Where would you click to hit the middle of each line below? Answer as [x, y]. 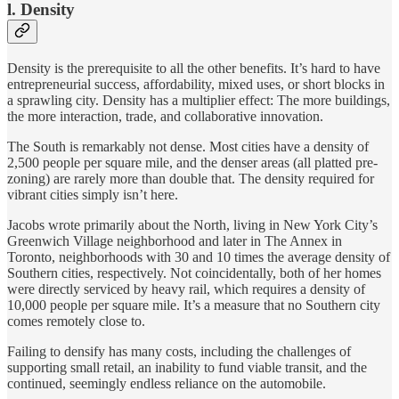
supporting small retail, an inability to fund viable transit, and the [187, 367]
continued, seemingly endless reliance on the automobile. [167, 383]
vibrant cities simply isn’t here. [93, 194]
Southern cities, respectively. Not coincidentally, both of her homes [194, 273]
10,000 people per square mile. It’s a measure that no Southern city [194, 305]
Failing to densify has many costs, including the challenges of [179, 351]
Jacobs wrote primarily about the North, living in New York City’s [192, 224]
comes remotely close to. [76, 321]
